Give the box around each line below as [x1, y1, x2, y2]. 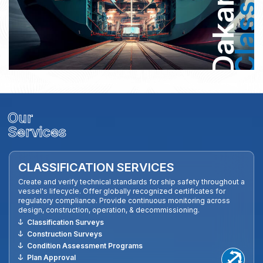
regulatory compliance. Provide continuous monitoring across [18, 195, 230, 205]
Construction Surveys [27, 229, 102, 238]
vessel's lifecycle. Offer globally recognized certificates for [18, 186, 225, 195]
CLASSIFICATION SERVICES [18, 160, 174, 174]
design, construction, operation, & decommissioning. [18, 205, 200, 214]
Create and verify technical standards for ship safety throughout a [18, 177, 245, 186]
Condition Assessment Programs [27, 241, 143, 250]
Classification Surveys [27, 217, 104, 227]
